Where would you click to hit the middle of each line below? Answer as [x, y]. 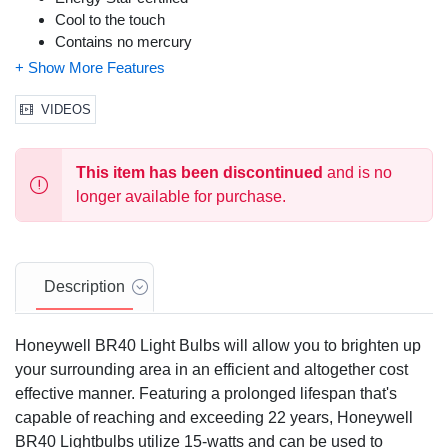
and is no [357, 173]
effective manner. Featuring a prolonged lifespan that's [206, 394]
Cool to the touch [110, 20]
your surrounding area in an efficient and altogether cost [211, 370]
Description [84, 287]
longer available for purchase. [181, 197]
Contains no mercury [123, 42]
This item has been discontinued [199, 173]
